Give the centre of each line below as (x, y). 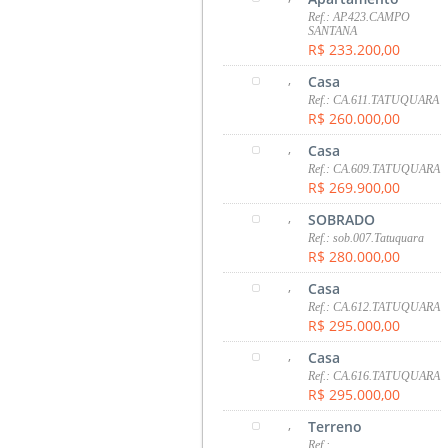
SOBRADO (342, 219)
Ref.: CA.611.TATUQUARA (374, 99)
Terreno (335, 426)
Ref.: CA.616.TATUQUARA (374, 375)
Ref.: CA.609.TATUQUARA (374, 168)
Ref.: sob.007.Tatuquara (366, 237)
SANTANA (333, 30)
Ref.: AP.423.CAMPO (359, 16)
